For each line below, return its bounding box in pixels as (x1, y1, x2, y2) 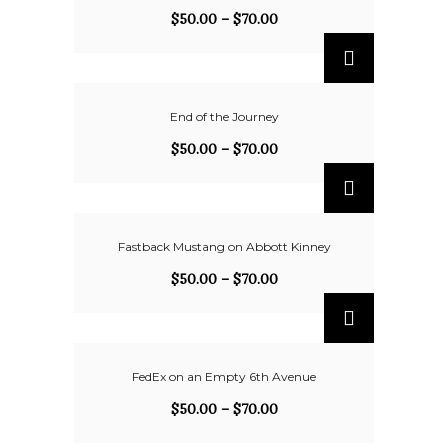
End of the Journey (169, 109, 279, 124)
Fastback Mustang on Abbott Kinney (117, 239, 331, 254)
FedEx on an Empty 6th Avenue (132, 369, 316, 384)
